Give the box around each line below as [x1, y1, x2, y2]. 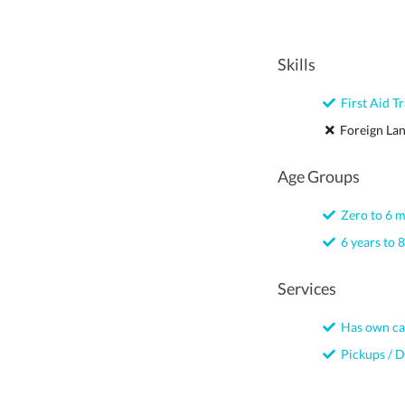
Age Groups [278, 166, 360, 186]
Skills [278, 54, 316, 74]
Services [278, 278, 336, 298]
